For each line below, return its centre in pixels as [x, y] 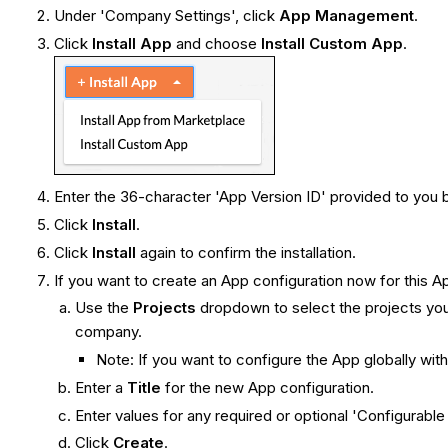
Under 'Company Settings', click [167, 15]
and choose [217, 43]
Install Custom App [332, 43]
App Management [347, 15]
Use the [104, 308]
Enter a [101, 387]
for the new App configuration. [268, 387]
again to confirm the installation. [246, 252]
